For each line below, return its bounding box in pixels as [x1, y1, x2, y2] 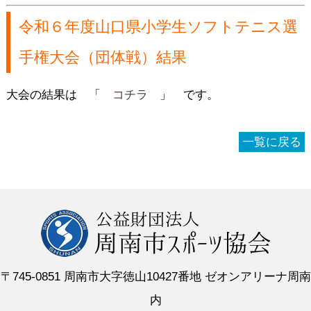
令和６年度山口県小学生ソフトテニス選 [18, 18, 298, 35]
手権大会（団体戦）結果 [18, 49, 187, 66]
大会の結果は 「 [6, 88, 112, 101]
